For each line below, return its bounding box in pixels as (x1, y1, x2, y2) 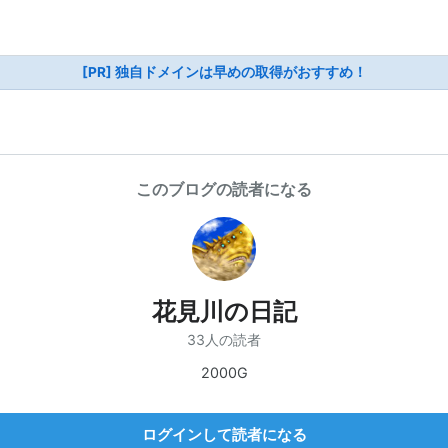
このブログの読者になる (136, 179, 312, 199)
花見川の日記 (151, 297, 297, 326)
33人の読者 (187, 330, 261, 348)
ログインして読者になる (141, 424, 307, 444)
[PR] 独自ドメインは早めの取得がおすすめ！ (81, 64, 367, 80)
